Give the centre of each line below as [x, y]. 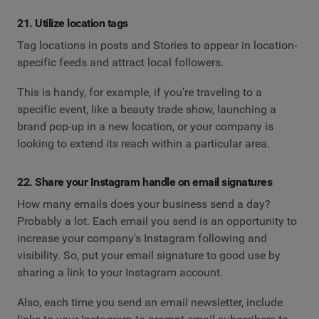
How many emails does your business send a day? [144, 204]
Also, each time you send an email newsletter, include [150, 302]
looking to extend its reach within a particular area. [143, 143]
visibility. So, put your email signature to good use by [149, 256]
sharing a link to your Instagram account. [120, 273]
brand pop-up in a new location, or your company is [145, 126]
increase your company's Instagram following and [142, 239]
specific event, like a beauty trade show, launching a [147, 109]
